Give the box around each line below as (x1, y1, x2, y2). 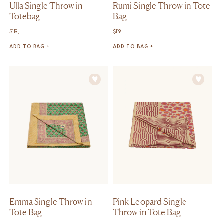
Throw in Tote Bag (112, 206, 181, 218)
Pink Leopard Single (112, 196, 186, 207)
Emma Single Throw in (9, 196, 92, 207)
